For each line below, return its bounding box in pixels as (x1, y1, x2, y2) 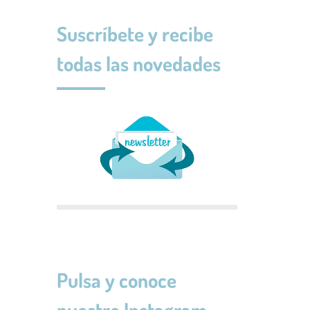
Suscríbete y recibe (57, 21, 213, 47)
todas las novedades (57, 51, 221, 77)
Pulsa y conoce (57, 267, 176, 293)
